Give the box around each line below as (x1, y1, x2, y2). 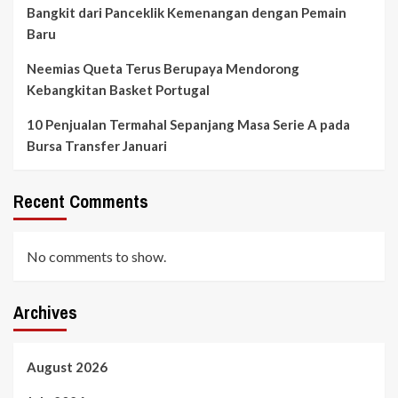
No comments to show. (27, 247, 166, 265)
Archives (13, 299, 77, 324)
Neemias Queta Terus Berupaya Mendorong (27, 60, 299, 76)
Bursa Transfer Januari (27, 137, 167, 154)
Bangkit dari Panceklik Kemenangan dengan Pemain (27, 4, 346, 20)
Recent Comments (13, 188, 148, 213)
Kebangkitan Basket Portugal (27, 81, 210, 98)
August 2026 (27, 358, 107, 375)
